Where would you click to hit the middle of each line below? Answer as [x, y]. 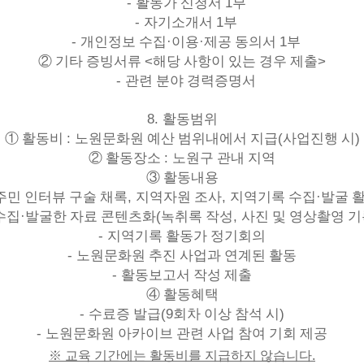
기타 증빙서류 [100, 61]
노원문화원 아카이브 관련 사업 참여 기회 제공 [186, 334]
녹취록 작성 [197, 217]
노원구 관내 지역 [224, 158]
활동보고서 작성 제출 [186, 275]
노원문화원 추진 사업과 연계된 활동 [186, 256]
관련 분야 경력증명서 [191, 81]
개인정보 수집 [123, 42]
